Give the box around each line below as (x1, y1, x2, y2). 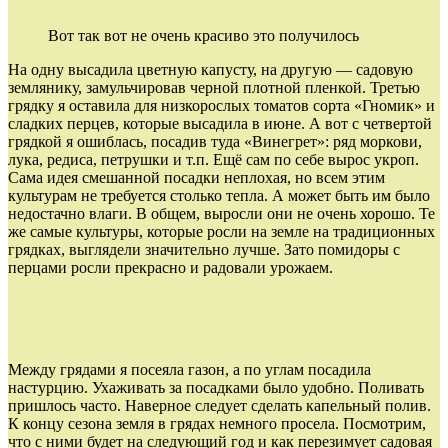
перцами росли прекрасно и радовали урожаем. (8, 258, 333, 276)
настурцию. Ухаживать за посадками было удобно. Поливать (8, 378, 424, 396)
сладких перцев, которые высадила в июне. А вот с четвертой (8, 114, 432, 132)
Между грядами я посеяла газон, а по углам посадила (8, 360, 371, 378)
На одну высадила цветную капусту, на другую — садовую (8, 60, 413, 78)
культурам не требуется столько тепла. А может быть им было (8, 186, 430, 204)
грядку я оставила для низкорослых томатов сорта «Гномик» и (8, 96, 435, 114)
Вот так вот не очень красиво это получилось (48, 26, 359, 44)
